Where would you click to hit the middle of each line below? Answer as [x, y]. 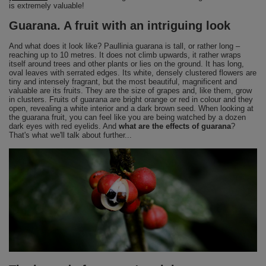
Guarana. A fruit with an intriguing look [120, 26]
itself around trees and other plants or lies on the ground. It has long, [126, 64]
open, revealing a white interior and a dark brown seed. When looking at [131, 108]
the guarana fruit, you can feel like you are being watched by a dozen [127, 117]
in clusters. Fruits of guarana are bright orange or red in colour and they [131, 99]
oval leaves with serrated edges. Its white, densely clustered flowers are [133, 73]
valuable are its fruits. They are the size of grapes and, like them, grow [130, 91]
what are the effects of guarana [175, 126]
